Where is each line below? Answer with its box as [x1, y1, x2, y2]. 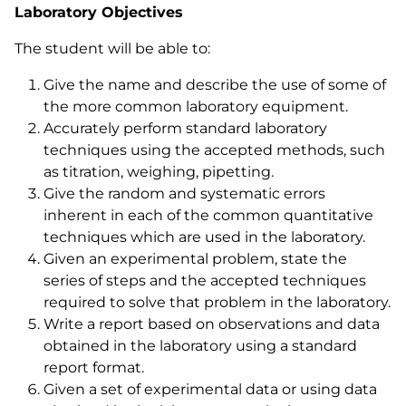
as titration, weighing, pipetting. [43, 163, 274, 180]
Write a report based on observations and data [43, 315, 380, 333]
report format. [43, 359, 144, 376]
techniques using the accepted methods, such [43, 141, 385, 159]
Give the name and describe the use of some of [43, 76, 386, 93]
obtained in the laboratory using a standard [43, 337, 357, 354]
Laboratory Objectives [14, 4, 183, 21]
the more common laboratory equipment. [43, 98, 348, 115]
